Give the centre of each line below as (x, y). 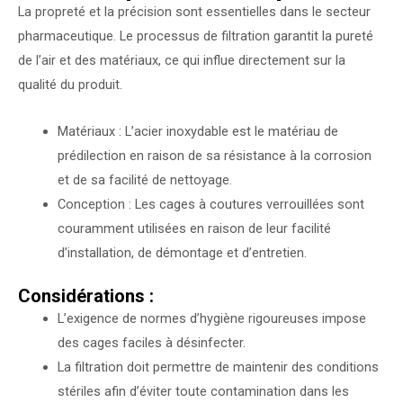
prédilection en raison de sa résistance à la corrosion (214, 156)
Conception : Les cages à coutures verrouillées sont (210, 205)
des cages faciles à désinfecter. (151, 343)
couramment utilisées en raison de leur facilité (194, 229)
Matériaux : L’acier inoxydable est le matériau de (197, 132)
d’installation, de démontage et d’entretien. (182, 253)
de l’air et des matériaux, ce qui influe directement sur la (182, 60)
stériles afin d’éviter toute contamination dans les (203, 391)
